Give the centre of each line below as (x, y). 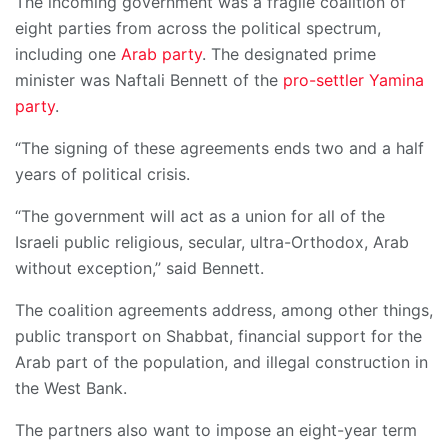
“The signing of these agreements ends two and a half (219, 148)
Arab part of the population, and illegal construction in (221, 362)
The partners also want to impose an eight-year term (216, 430)
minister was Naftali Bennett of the (149, 80)
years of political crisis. (102, 174)
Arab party (161, 54)
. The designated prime (289, 54)
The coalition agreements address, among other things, (224, 310)
